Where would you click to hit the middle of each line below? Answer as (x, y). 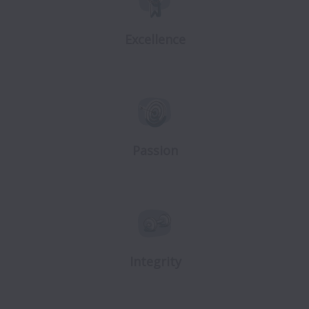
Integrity (155, 261)
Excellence (155, 39)
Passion (155, 150)
